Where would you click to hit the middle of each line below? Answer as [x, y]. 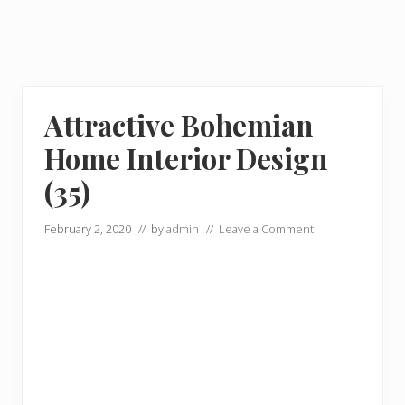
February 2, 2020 [88, 229]
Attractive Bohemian [179, 125]
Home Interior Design [186, 158]
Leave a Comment [266, 229]
